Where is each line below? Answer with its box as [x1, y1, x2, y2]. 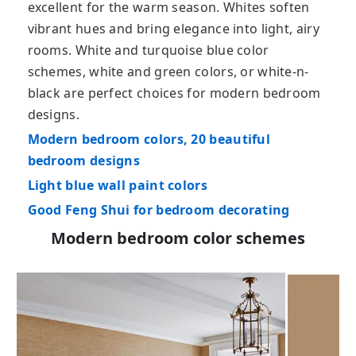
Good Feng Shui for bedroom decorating [27, 200, 290, 219]
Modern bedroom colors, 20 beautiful [27, 130, 270, 148]
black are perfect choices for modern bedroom [27, 83, 321, 102]
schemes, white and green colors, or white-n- [27, 62, 309, 80]
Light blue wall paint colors [27, 176, 207, 194]
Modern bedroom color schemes [50, 226, 305, 249]
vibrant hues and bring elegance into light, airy [27, 19, 319, 37]
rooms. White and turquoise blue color [27, 41, 269, 59]
